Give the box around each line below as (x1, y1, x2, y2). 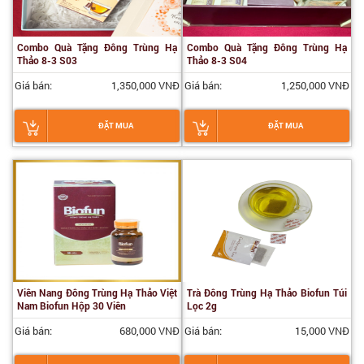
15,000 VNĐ (295, 323, 349, 338)
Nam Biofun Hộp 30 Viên (17, 299, 126, 312)
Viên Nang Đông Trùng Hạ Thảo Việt (17, 286, 177, 299)
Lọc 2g (187, 299, 217, 312)
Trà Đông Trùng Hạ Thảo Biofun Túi (187, 286, 347, 299)
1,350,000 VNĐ (111, 78, 180, 93)
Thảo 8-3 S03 (17, 54, 77, 67)
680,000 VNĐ (119, 323, 180, 338)
